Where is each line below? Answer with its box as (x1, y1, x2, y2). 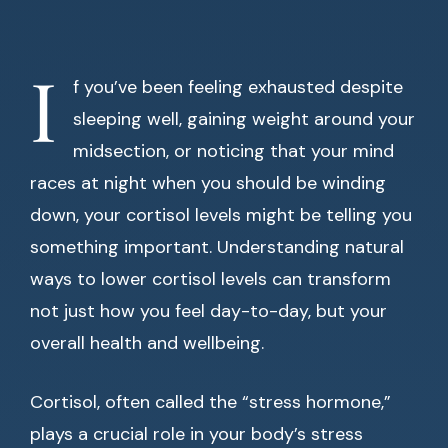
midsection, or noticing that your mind (73, 139, 394, 163)
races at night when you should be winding (30, 171, 386, 195)
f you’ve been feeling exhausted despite (73, 75, 403, 99)
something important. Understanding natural (30, 235, 404, 259)
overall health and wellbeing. (30, 331, 264, 355)
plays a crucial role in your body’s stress (30, 422, 363, 446)
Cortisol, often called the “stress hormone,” (30, 390, 391, 414)
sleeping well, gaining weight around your (73, 107, 415, 131)
